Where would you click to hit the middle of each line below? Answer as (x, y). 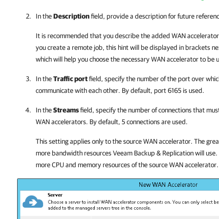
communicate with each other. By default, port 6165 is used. (120, 90)
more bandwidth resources (74, 153)
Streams (66, 110)
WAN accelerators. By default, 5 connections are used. (112, 122)
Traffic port (70, 79)
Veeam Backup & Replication (153, 153)
